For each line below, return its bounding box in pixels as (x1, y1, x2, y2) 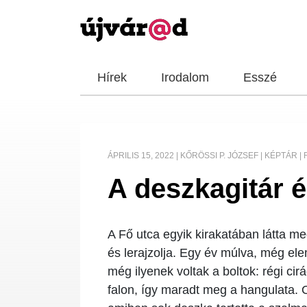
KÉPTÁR (265, 151, 297, 160)
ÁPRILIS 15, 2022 (108, 151, 174, 160)
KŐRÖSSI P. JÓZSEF (180, 151, 258, 160)
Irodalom (161, 71, 209, 84)
